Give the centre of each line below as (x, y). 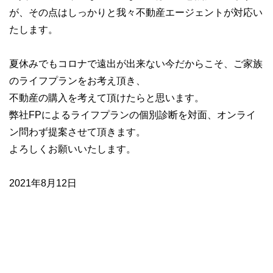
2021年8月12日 (43, 183)
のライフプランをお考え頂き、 (77, 81)
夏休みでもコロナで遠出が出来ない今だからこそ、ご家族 (136, 64)
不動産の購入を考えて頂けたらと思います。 (107, 98)
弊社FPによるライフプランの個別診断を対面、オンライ (133, 115)
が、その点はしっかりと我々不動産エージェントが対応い (136, 12)
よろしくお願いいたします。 (73, 149)
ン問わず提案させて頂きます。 (77, 132)
